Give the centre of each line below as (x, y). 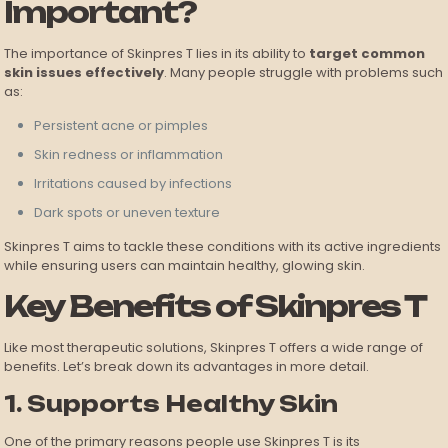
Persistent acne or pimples (121, 126)
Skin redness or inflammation (129, 155)
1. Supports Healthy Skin (171, 404)
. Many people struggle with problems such (304, 73)
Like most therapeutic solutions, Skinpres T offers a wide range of (214, 348)
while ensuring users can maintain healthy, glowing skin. (185, 266)
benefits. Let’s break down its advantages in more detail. (187, 367)
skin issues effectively (84, 73)
